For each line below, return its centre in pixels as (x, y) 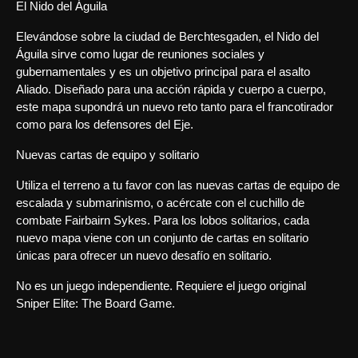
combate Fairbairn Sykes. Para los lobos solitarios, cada (163, 220)
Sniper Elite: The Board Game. (95, 303)
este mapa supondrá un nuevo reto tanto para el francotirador (175, 107)
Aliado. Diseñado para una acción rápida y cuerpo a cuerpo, (171, 89)
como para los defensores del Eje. (105, 124)
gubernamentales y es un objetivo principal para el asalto (163, 72)
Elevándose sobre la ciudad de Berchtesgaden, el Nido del (167, 36)
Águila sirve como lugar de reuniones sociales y (140, 54)
